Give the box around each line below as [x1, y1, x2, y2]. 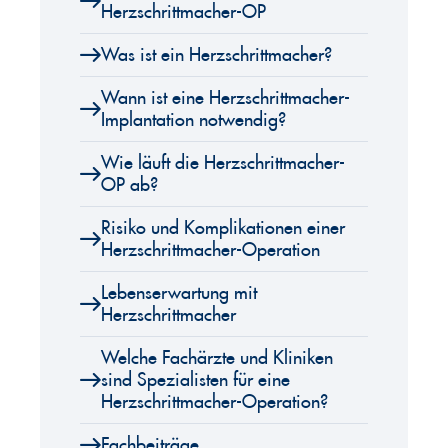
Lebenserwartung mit [101, 284, 257, 303]
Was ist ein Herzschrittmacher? [101, 46, 332, 65]
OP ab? [101, 176, 158, 195]
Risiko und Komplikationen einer [101, 219, 345, 238]
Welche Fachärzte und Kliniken [101, 349, 333, 368]
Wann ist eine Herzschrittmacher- [101, 89, 350, 108]
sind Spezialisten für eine [101, 371, 290, 390]
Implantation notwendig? [101, 111, 286, 130]
